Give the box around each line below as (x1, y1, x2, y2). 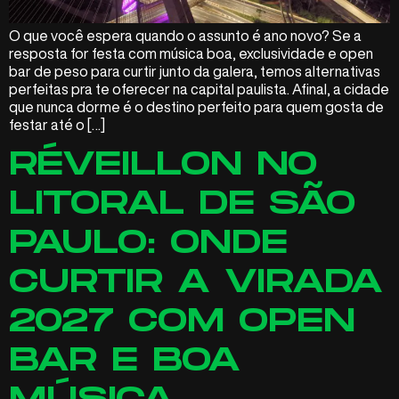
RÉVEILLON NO (9, 145, 317, 184)
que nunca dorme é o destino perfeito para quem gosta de (9, 99, 384, 114)
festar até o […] (9, 117, 105, 132)
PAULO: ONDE (9, 224, 288, 263)
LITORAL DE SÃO (9, 184, 355, 224)
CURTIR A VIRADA (9, 263, 383, 302)
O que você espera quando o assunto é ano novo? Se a (9, 28, 362, 43)
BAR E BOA (9, 341, 240, 380)
